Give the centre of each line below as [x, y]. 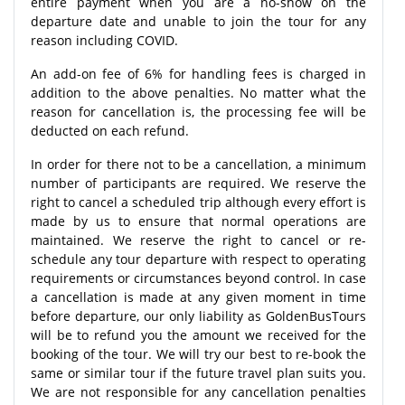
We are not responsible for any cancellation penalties [198, 391]
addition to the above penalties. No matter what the [198, 92]
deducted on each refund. [110, 130]
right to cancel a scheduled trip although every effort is [198, 202]
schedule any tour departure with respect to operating [198, 259]
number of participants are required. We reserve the [198, 183]
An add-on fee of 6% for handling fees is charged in [198, 73]
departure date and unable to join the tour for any [198, 21]
